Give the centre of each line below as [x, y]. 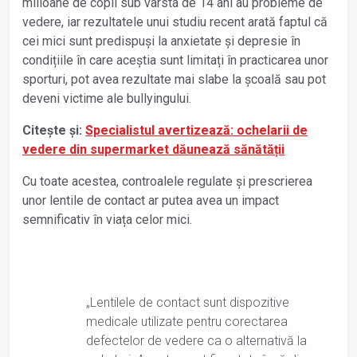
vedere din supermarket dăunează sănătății [153, 149]
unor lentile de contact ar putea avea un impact [151, 200]
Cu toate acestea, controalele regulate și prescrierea [167, 181]
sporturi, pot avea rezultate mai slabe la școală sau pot [174, 79]
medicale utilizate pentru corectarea [187, 321]
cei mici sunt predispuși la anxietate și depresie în [161, 41]
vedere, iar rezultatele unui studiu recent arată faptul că [175, 22]
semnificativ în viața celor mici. [107, 219]
